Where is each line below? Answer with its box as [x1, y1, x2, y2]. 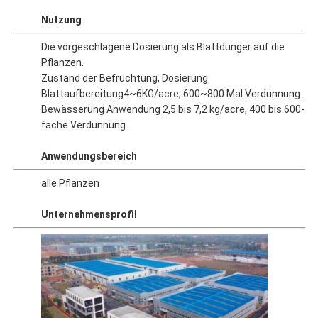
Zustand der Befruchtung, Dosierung [40, 72, 208, 84]
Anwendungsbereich [40, 150, 137, 163]
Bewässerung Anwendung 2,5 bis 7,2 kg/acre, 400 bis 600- [40, 104, 305, 116]
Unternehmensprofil [40, 209, 137, 221]
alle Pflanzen [40, 177, 99, 190]
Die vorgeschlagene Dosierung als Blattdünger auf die [40, 41, 285, 53]
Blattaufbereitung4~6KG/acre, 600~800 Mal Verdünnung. [40, 88, 302, 100]
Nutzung [40, 14, 82, 26]
